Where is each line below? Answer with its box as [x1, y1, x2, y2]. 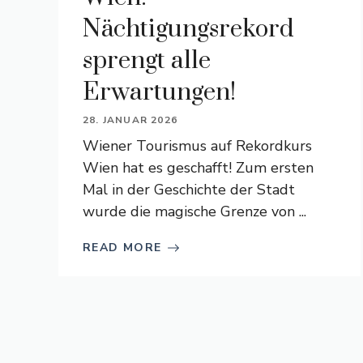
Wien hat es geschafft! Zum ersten [83, 158, 314, 177]
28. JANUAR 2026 [83, 113, 177, 126]
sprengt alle [83, 45, 211, 76]
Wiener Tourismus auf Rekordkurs [83, 136, 312, 156]
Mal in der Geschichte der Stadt [83, 180, 295, 199]
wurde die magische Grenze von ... [83, 202, 306, 221]
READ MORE [83, 240, 162, 255]
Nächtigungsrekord [83, 14, 294, 45]
